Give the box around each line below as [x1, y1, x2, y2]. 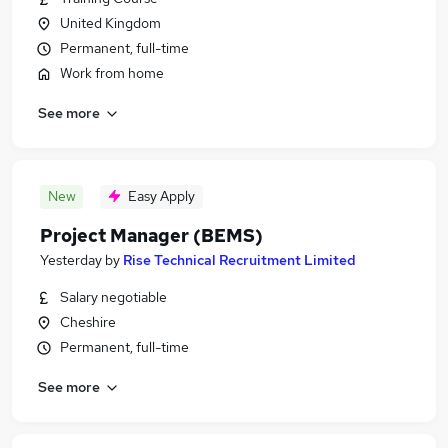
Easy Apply [128, 187, 195, 205]
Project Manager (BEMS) [40, 224, 263, 247]
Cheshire [60, 313, 116, 331]
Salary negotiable [60, 288, 167, 306]
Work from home [60, 64, 164, 82]
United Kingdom [60, 14, 161, 32]
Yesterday [40, 251, 102, 269]
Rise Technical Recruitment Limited [123, 251, 356, 269]
